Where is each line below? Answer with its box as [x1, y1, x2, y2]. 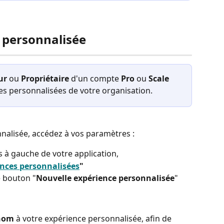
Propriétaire [21, 73, 69, 84]
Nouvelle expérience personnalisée [36, 172, 174, 184]
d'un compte [69, 73, 121, 84]
